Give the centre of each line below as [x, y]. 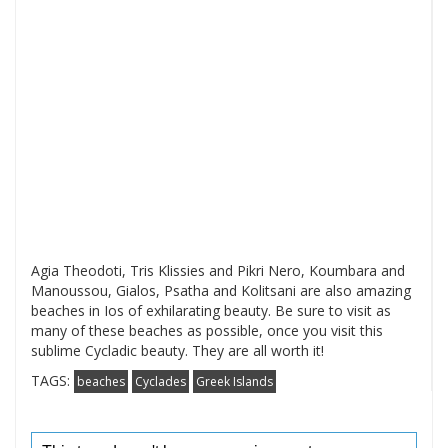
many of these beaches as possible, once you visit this [207, 331]
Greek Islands [234, 382]
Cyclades [160, 382]
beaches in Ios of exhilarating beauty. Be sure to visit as [211, 311]
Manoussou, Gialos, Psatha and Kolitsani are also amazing [221, 291]
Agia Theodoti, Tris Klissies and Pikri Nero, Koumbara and [218, 271]
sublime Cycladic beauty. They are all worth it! [177, 351]
